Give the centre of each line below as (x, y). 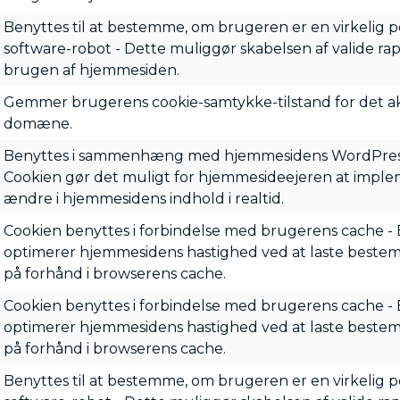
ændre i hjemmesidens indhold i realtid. (143, 199)
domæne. (37, 124)
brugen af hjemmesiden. (91, 70)
